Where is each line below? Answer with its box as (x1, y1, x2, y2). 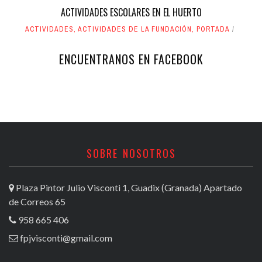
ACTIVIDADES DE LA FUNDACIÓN (78, 25, 192, 35)
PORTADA (196, 25, 230, 35)
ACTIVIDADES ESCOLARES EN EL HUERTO (60, 5, 202, 20)
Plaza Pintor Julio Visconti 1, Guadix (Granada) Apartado (14, 182, 242, 194)
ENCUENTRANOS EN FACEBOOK (58, 50, 204, 68)
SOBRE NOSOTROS (86, 146, 176, 161)
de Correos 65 (9, 196, 65, 208)
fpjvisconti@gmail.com (20, 232, 112, 244)
